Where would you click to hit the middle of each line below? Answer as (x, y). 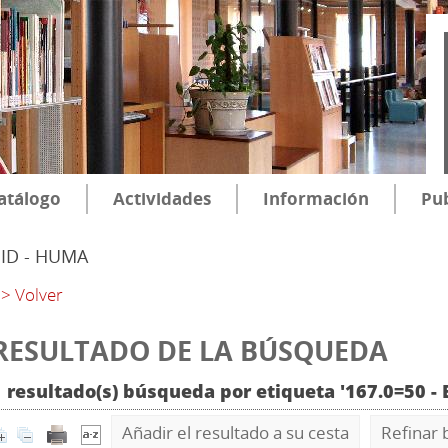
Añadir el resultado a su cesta (235, 432)
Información (316, 198)
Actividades (162, 198)
